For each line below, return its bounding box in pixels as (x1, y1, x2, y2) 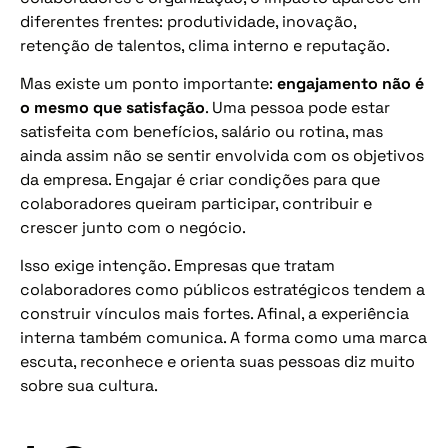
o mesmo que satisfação (20, 97, 205, 119)
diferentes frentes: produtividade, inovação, (20, 10, 356, 32)
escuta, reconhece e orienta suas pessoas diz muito (20, 351, 415, 373)
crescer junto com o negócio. (20, 217, 246, 239)
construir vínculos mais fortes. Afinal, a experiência (20, 303, 409, 325)
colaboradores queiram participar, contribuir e (20, 193, 372, 215)
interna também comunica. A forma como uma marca (20, 327, 427, 349)
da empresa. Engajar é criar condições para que (20, 169, 380, 191)
